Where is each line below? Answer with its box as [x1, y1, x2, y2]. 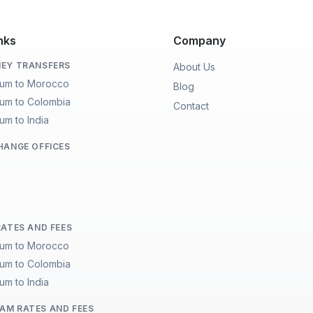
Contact [173, 100, 209, 112]
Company [173, 34, 226, 48]
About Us [173, 61, 215, 73]
